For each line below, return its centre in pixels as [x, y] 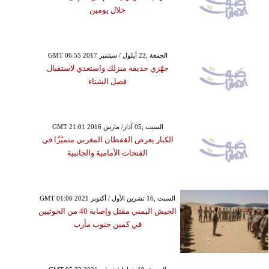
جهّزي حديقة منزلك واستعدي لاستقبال [107, 68]
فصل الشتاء [108, 81]
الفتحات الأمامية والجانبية [108, 153]
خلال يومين [108, 10]
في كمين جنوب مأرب [108, 224]
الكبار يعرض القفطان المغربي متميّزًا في [107, 140]
